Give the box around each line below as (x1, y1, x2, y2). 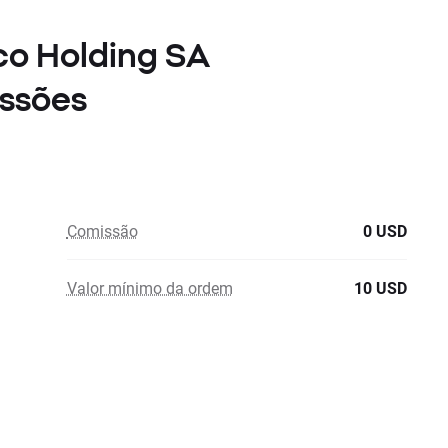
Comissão (66, 220, 138, 241)
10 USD (354, 277, 407, 298)
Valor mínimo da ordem (66, 277, 233, 298)
